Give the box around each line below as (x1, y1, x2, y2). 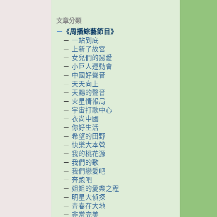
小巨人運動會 (72, 63, 112, 70)
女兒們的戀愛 (72, 54, 112, 62)
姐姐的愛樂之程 (72, 185, 119, 192)
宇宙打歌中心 (72, 107, 112, 114)
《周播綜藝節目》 (63, 28, 117, 35)
